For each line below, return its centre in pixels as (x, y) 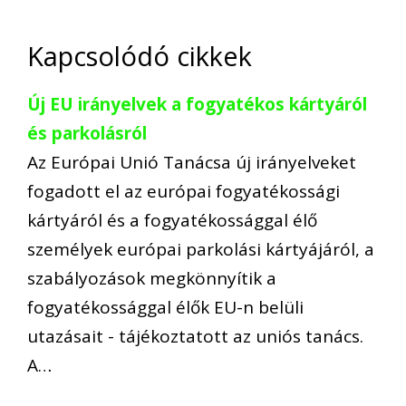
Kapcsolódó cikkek (140, 55)
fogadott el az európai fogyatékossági (184, 191)
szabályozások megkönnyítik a (152, 278)
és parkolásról (87, 133)
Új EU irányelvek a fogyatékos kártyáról (197, 104)
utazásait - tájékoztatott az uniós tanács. (195, 336)
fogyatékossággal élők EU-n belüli (165, 307)
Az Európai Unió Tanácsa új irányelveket (192, 162)
